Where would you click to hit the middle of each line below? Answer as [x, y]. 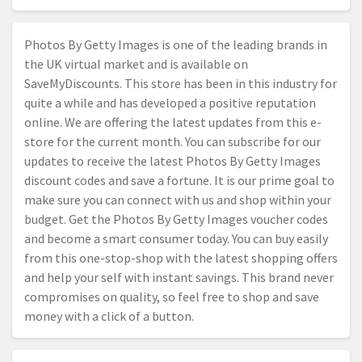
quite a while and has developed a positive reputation [170, 103]
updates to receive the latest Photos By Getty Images [173, 161]
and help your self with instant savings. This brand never [179, 278]
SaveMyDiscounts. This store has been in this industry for [181, 84]
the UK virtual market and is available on [136, 64]
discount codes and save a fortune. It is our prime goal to [179, 181]
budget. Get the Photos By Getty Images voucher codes [176, 219]
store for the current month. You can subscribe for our [173, 142]
